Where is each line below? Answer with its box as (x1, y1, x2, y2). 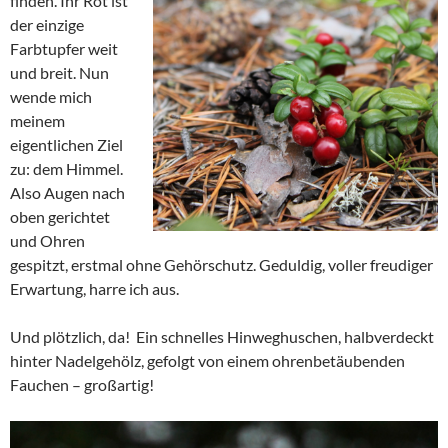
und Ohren (10, 231, 85, 250)
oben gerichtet (10, 207, 110, 226)
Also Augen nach (10, 183, 125, 202)
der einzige (10, 15, 84, 34)
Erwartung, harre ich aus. (10, 279, 179, 298)
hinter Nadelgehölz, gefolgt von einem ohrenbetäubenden (10, 351, 405, 370)
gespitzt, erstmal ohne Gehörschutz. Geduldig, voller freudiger (10, 255, 433, 274)
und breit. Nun (10, 63, 109, 82)
